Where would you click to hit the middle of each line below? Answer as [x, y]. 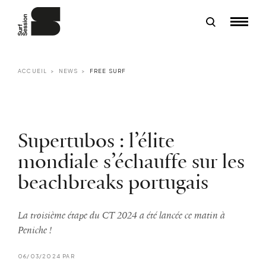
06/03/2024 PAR [46, 256]
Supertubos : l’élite [96, 142]
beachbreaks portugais [113, 183]
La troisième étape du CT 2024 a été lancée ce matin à [121, 216]
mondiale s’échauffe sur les [131, 162]
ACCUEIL [33, 71]
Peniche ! [35, 230]
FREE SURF [108, 71]
